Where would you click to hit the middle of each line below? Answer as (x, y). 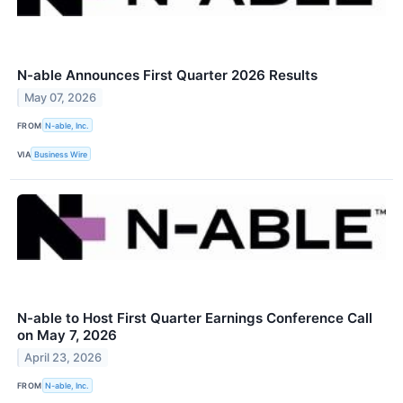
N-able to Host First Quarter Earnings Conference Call (195, 318)
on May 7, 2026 (67, 336)
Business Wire (61, 154)
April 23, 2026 (63, 358)
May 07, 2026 (61, 97)
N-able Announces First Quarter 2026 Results (167, 76)
